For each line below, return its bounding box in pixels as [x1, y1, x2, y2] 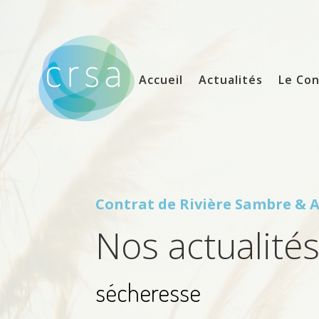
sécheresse [95, 276, 202, 308]
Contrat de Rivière [95, 194, 236, 214]
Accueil [139, 72, 184, 88]
